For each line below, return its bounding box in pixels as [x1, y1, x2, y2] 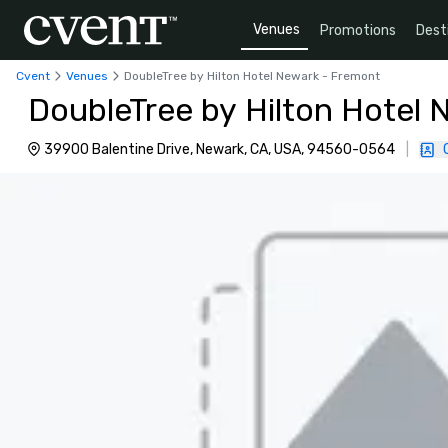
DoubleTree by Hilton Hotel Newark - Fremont [124, 68, 380, 83]
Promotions [320, 21, 396, 39]
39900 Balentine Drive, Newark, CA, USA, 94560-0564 [44, 141, 395, 158]
